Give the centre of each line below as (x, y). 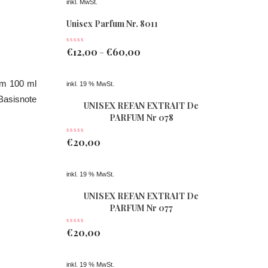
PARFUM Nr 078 (141, 118)
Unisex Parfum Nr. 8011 (112, 24)
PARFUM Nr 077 (141, 208)
